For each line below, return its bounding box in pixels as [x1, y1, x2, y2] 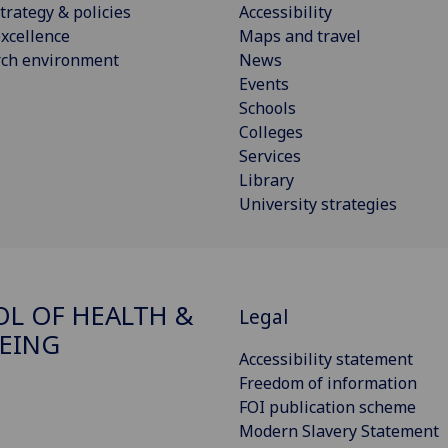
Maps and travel [239, 25, 361, 48]
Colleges [239, 121, 303, 144]
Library [239, 169, 294, 192]
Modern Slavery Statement [239, 419, 439, 442]
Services [239, 145, 301, 168]
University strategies [239, 193, 397, 216]
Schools [239, 97, 296, 120]
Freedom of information [239, 371, 417, 394]
